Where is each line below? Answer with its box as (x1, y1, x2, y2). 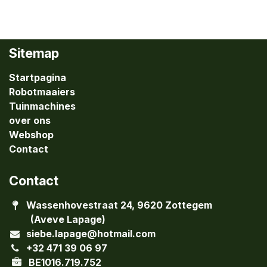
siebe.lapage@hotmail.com (26, 227, 156, 240)
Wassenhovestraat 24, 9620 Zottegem (26, 198, 215, 211)
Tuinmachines (9, 100, 76, 112)
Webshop (9, 128, 54, 141)
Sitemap (9, 45, 59, 61)
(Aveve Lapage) (9, 213, 105, 225)
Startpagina (9, 71, 66, 83)
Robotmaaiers (9, 85, 75, 98)
